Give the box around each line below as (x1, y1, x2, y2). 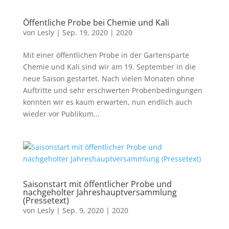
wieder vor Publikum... (22, 109, 100, 119)
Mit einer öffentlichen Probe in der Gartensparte (22, 50, 189, 60)
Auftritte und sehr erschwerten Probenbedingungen (22, 85, 202, 95)
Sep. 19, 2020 (62, 28, 108, 37)
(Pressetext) (22, 195, 69, 206)
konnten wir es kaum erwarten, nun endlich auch (22, 97, 192, 107)
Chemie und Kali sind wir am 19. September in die (22, 62, 196, 72)
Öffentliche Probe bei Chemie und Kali (22, 17, 169, 28)
